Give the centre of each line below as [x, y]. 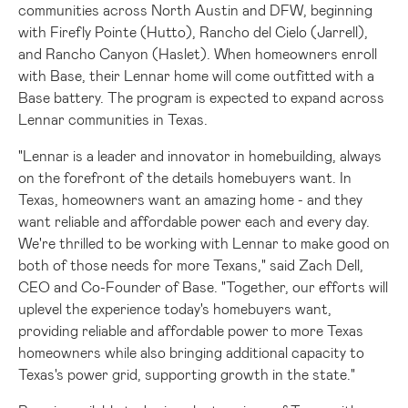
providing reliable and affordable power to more [173, 330]
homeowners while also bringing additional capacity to [191, 352]
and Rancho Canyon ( [88, 53]
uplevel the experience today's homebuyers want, [175, 308]
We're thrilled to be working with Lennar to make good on [204, 242]
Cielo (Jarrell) [320, 31]
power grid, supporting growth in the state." [209, 373]
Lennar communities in [93, 118]
